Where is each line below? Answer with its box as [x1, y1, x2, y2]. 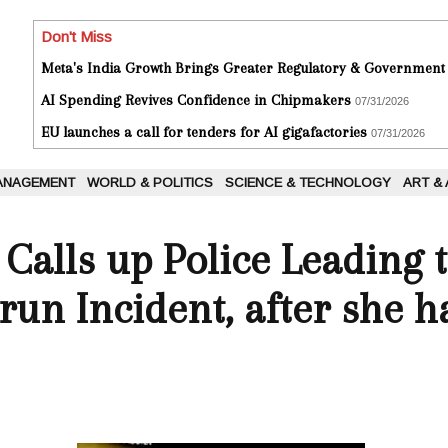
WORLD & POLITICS [87, 175, 213, 191]
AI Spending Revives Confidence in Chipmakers [41, 91, 351, 110]
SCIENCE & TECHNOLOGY [225, 175, 391, 191]
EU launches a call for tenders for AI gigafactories [41, 123, 367, 142]
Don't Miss [41, 28, 112, 46]
